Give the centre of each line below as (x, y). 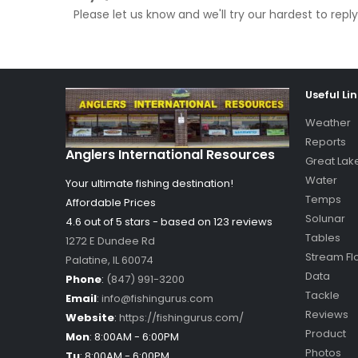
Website (90, 318)
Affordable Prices (111, 203)
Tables (323, 237)
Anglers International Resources (170, 155)
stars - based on (168, 222)
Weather (328, 122)
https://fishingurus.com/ (181, 318)
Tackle (322, 295)
